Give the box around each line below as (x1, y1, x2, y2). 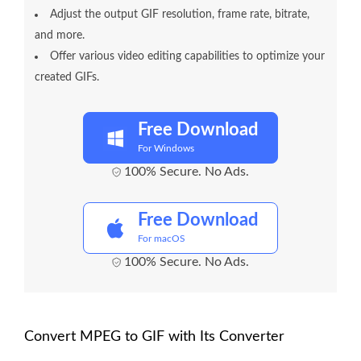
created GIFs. (35, 72, 99, 84)
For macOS (138, 234, 185, 244)
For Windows (138, 143, 194, 154)
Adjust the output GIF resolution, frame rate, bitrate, (50, 9, 309, 21)
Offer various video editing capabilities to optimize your (50, 51, 325, 63)
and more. (35, 30, 85, 42)
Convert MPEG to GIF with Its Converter (24, 330, 284, 345)
